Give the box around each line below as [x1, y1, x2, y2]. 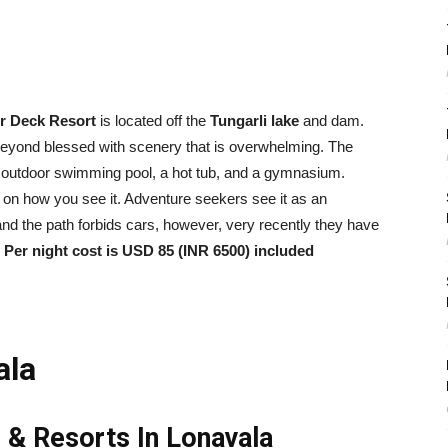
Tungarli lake [210, 111, 299, 129]
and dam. [299, 111, 364, 129]
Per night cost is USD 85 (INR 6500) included [4, 241, 314, 259]
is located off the [96, 111, 210, 129]
